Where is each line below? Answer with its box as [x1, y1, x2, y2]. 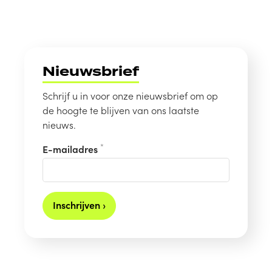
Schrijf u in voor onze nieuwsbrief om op [42, 88, 218, 102]
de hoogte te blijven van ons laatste [42, 103, 199, 117]
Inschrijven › [53, 198, 106, 211]
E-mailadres [42, 141, 100, 155]
